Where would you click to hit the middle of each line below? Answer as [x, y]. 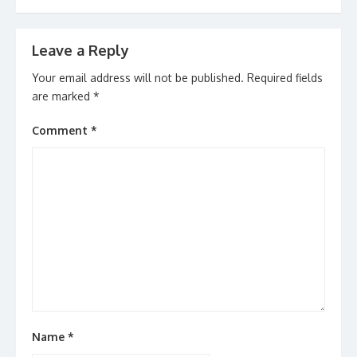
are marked [63, 96]
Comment [61, 130]
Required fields [285, 78]
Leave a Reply [80, 50]
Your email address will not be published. [138, 78]
